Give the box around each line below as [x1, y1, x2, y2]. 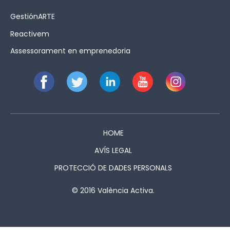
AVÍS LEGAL [94, 145, 132, 156]
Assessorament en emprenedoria [10, 46, 130, 56]
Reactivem [10, 28, 49, 39]
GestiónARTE [10, 11, 55, 22]
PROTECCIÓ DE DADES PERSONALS [54, 162, 172, 173]
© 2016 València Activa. [72, 185, 155, 196]
